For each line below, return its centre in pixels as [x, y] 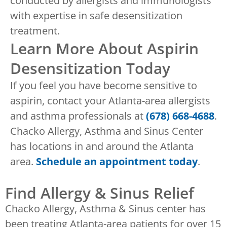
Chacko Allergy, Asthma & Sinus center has [105, 209]
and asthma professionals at [78, 116]
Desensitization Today [90, 68]
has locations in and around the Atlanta [102, 146]
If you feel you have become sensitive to [104, 86]
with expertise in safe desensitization [96, 16]
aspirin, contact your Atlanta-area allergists [110, 101]
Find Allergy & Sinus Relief [100, 193]
